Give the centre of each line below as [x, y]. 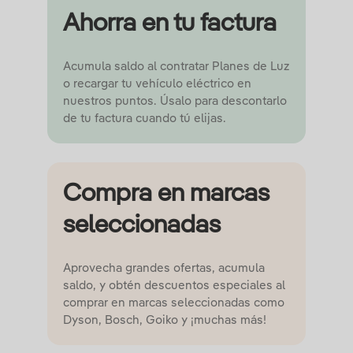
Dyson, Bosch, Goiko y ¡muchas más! [165, 321]
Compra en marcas [166, 194]
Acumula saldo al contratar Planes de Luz [176, 67]
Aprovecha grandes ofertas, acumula [164, 269]
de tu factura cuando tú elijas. [145, 119]
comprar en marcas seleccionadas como [174, 303]
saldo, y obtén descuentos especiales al [174, 286]
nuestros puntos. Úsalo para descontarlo [175, 102]
